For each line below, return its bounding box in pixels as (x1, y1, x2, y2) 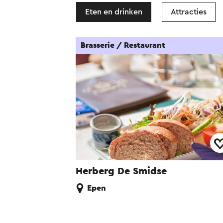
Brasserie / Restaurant (81, 41, 165, 49)
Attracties (171, 8, 207, 16)
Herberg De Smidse (76, 166, 167, 177)
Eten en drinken (85, 8, 142, 16)
